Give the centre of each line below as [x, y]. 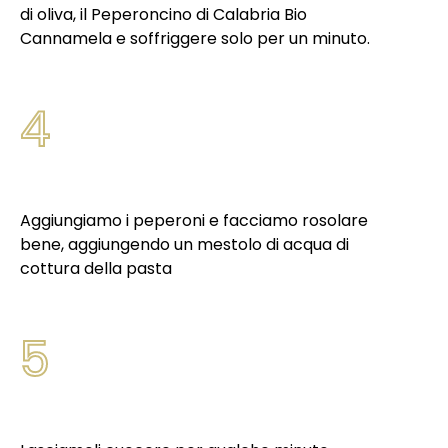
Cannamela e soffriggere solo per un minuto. [197, 38]
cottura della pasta [98, 268]
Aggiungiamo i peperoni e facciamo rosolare [194, 220]
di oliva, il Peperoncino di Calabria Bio [163, 14]
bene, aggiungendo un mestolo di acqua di [184, 244]
